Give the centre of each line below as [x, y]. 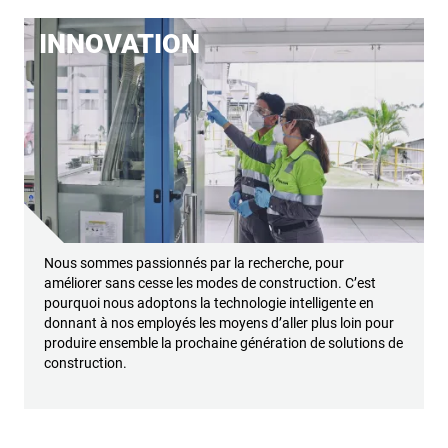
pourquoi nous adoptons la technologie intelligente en [209, 302]
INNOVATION [119, 44]
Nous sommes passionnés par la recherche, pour [194, 262]
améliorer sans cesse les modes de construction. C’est [210, 282]
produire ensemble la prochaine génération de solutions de [223, 342]
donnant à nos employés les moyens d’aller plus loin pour [219, 322]
